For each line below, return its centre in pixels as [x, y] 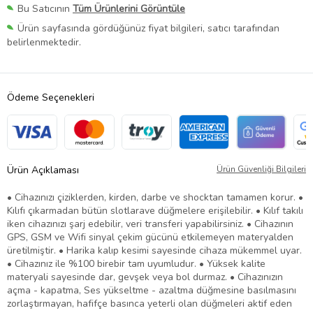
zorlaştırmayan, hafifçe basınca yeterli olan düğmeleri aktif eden [150, 304]
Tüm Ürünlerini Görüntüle [129, 9]
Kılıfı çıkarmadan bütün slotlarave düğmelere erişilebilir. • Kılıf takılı [155, 211]
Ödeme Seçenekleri [51, 98]
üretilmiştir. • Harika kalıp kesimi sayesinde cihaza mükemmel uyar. [154, 251]
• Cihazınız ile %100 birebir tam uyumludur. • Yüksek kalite [136, 264]
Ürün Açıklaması [43, 170]
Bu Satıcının [45, 9]
